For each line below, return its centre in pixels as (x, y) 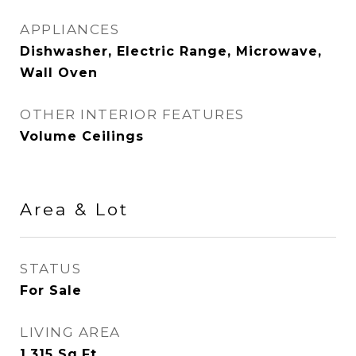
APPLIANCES (70, 29)
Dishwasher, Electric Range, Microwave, (171, 51)
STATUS (50, 269)
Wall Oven (59, 73)
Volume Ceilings (82, 136)
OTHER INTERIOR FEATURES (132, 114)
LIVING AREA (70, 332)
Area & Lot (74, 209)
